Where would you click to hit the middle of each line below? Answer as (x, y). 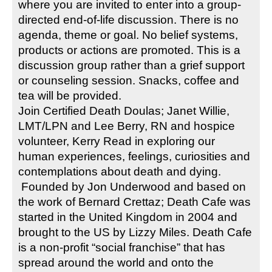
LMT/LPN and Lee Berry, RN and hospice (127, 126)
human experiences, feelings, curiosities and (134, 156)
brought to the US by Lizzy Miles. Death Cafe (135, 232)
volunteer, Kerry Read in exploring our (117, 141)
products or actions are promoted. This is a (129, 50)
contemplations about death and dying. (120, 171)
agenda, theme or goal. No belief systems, (128, 35)
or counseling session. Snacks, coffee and (129, 80)
